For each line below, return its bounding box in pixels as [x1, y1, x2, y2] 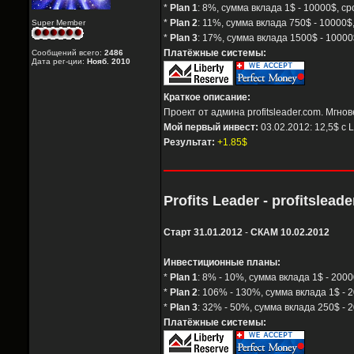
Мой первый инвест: [164, 122, 258, 134]
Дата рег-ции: [32, 57, 87, 66]
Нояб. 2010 [87, 57, 130, 66]
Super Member [32, 18, 85, 28]
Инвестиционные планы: [164, 257, 281, 269]
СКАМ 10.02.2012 [250, 227, 330, 239]
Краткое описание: [164, 92, 250, 104]
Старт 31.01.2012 [164, 227, 243, 239]
